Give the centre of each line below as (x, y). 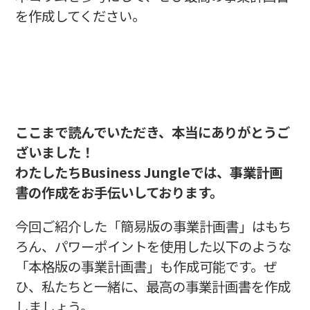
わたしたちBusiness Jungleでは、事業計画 (148, 172)
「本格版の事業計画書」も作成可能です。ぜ (146, 266)
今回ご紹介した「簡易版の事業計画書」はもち (153, 226)
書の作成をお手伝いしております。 (119, 192)
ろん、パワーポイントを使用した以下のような (153, 246)
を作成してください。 (80, 15)
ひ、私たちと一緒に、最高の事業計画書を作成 (153, 286)
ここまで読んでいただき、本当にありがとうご (152, 132)
